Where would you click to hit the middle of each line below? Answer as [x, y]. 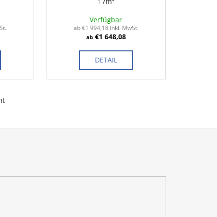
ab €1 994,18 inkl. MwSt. [106, 28]
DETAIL [106, 60]
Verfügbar [106, 20]
